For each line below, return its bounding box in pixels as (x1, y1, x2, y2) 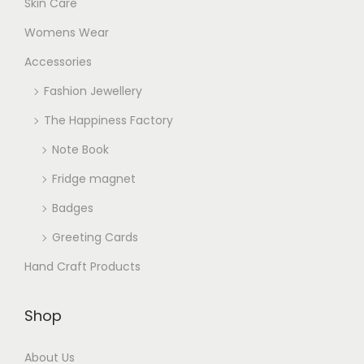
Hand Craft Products (24, 258, 141, 275)
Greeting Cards (52, 229, 138, 246)
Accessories (24, 54, 92, 71)
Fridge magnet (52, 171, 136, 188)
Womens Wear (24, 24, 109, 41)
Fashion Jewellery (44, 83, 142, 100)
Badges (52, 200, 93, 217)
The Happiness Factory (44, 112, 173, 129)
